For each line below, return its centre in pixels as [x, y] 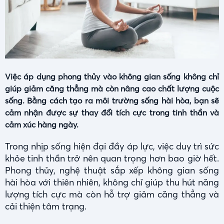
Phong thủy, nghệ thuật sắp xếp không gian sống [112, 170]
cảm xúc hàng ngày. [42, 125]
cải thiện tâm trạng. [46, 206]
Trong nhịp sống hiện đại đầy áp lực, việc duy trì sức [112, 146]
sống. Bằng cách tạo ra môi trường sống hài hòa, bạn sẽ [112, 101]
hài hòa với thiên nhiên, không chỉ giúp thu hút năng [112, 182]
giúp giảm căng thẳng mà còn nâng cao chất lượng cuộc [112, 89]
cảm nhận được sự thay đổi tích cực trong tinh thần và [112, 113]
